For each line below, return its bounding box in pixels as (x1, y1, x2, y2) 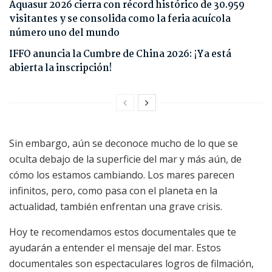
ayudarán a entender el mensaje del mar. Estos (9, 241, 221, 255)
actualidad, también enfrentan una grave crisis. (9, 200, 222, 214)
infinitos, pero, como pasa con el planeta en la (9, 184, 217, 198)
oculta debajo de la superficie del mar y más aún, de (9, 152, 242, 166)
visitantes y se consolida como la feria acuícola (9, 12, 231, 27)
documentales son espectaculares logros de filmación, (9, 257, 254, 271)
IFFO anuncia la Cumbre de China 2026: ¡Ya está (9, 47, 231, 63)
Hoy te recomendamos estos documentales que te (9, 225, 236, 239)
